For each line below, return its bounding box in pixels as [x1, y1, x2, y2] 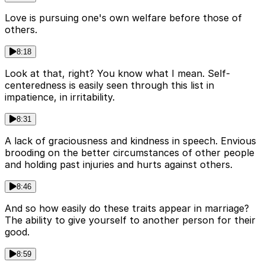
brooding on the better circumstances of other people [5, 147, 254, 159]
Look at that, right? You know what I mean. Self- [5, 67, 230, 80]
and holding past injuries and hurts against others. [5, 159, 232, 171]
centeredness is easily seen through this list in [5, 79, 214, 92]
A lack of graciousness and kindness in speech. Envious [5, 135, 256, 147]
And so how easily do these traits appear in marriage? [5, 202, 249, 215]
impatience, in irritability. [5, 91, 115, 104]
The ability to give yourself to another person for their [5, 214, 256, 227]
